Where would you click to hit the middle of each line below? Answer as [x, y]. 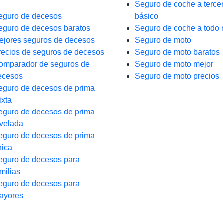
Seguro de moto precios [177, 76]
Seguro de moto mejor [174, 64]
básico [147, 16]
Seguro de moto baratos [177, 52]
